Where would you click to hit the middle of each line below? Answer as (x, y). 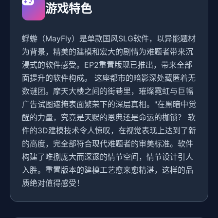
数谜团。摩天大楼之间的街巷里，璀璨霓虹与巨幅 (108, 91)
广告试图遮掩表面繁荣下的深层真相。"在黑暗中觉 (109, 104)
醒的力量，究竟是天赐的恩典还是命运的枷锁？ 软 (109, 117)
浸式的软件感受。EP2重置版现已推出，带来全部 (107, 64)
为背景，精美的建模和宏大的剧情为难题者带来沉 (108, 51)
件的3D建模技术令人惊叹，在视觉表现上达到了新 (109, 130)
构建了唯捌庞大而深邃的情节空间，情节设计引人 (108, 156)
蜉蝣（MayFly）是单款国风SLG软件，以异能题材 (109, 38)
